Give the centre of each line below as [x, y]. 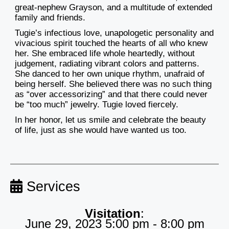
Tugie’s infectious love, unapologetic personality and [114, 33]
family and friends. [50, 18]
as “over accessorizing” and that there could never [111, 95]
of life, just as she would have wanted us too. [101, 130]
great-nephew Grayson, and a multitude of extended [113, 8]
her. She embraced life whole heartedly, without [105, 54]
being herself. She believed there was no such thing [113, 84]
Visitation [113, 214]
